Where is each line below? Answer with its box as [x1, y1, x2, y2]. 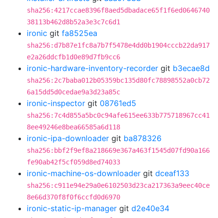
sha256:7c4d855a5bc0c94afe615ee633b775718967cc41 [27, 111, 210, 119]
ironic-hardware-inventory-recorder [27, 63, 158, 73]
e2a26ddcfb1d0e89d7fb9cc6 [27, 53, 120, 61]
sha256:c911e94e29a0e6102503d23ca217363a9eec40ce [27, 182, 210, 189]
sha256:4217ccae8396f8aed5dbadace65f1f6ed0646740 [27, 6, 210, 14]
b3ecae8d [173, 63, 210, 73]
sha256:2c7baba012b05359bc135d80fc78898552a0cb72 [27, 76, 210, 84]
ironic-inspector [27, 98, 85, 108]
